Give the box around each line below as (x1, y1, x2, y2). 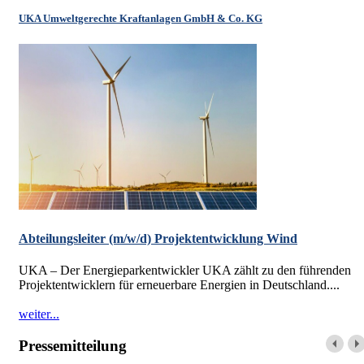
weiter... (19, 306, 59, 321)
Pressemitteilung (19, 336, 127, 354)
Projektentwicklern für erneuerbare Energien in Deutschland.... (19, 277, 340, 292)
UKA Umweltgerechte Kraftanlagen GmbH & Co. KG (19, 12, 262, 25)
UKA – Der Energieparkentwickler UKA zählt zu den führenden (19, 262, 351, 277)
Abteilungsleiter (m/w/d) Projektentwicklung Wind (19, 231, 297, 245)
